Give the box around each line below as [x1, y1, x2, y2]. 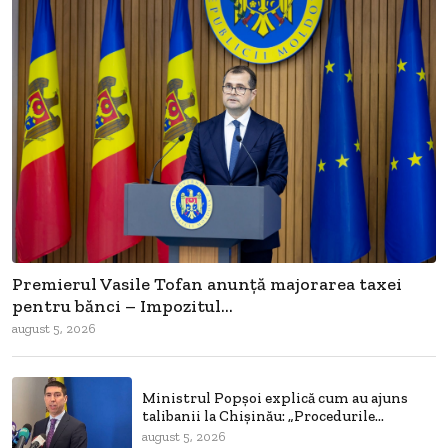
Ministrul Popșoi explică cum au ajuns [142, 389, 408, 408]
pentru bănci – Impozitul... [12, 294, 233, 317]
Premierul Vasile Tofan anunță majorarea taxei [12, 272, 402, 295]
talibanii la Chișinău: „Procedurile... [142, 407, 384, 426]
